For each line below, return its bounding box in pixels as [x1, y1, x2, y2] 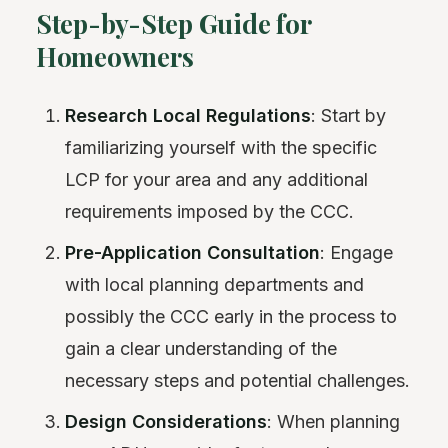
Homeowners [36, 38, 194, 74]
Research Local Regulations [65, 104, 312, 126]
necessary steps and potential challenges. [65, 369, 411, 391]
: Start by [311, 104, 387, 126]
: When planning [267, 410, 401, 432]
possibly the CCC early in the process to [65, 305, 398, 327]
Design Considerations [65, 410, 268, 432]
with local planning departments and [65, 273, 365, 295]
